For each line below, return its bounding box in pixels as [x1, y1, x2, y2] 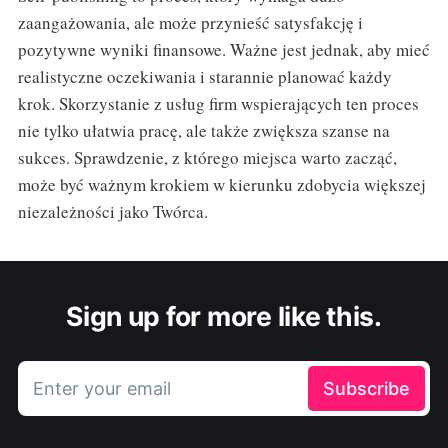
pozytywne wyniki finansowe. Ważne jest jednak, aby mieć [17, 38, 430, 62]
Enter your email [32, 378, 171, 400]
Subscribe [323, 378, 411, 400]
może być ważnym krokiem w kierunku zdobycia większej [17, 173, 426, 197]
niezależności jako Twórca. [17, 200, 208, 224]
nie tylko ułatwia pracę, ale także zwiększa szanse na [17, 119, 390, 143]
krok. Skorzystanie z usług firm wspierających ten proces [17, 92, 419, 116]
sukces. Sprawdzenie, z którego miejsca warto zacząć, [17, 146, 397, 170]
